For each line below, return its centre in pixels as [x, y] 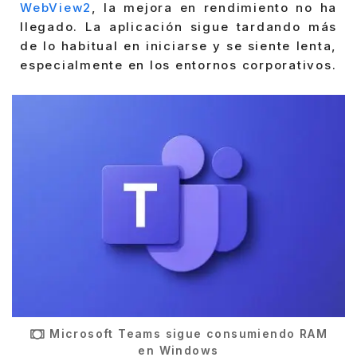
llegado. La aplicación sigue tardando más [178, 26]
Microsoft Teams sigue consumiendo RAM [189, 334]
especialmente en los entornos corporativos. [178, 65]
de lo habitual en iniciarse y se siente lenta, [178, 45]
